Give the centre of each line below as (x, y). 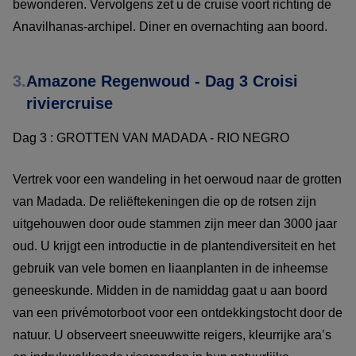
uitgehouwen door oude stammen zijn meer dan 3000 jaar (175, 223)
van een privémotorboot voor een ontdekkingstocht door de (178, 312)
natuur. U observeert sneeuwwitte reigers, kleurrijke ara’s (172, 335)
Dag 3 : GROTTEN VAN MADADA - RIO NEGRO (153, 137)
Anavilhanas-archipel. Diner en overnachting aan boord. (170, 26)
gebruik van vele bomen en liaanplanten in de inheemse (170, 268)
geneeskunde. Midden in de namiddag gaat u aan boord (170, 290)
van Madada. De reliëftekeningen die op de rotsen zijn (164, 201)
